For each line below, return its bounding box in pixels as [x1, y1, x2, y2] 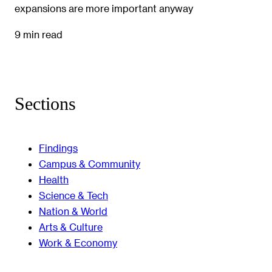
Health [39, 173, 69, 185]
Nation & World [39, 205, 107, 217]
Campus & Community [39, 157, 140, 169]
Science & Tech [39, 189, 108, 201]
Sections [15, 93, 76, 115]
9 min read [15, 28, 63, 40]
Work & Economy [39, 236, 117, 248]
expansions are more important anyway [15, 2, 193, 15]
